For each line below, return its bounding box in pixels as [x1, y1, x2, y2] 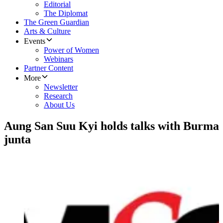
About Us [44, 101, 75, 110]
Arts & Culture [24, 27, 71, 36]
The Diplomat [44, 9, 88, 18]
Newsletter [44, 83, 78, 92]
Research [44, 92, 73, 101]
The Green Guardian [24, 18, 89, 27]
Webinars [44, 55, 73, 64]
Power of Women [44, 46, 99, 55]
